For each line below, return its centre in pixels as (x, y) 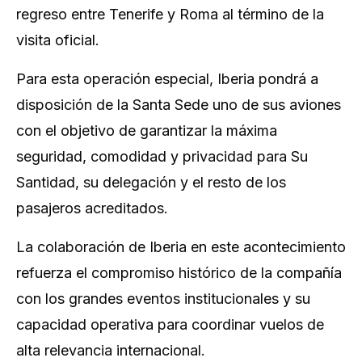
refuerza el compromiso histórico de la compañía (179, 273)
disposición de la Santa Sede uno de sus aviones (179, 105)
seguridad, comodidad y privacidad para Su (162, 156)
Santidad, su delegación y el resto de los (151, 182)
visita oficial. (58, 40)
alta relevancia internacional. (111, 350)
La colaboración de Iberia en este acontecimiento (181, 247)
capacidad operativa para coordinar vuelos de (170, 324)
